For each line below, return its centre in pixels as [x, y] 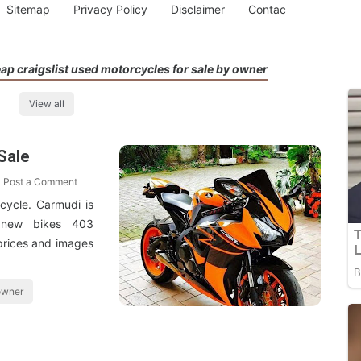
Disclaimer [197, 9]
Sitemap [29, 9]
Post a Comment [40, 182]
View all [47, 104]
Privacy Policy [111, 9]
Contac [267, 9]
